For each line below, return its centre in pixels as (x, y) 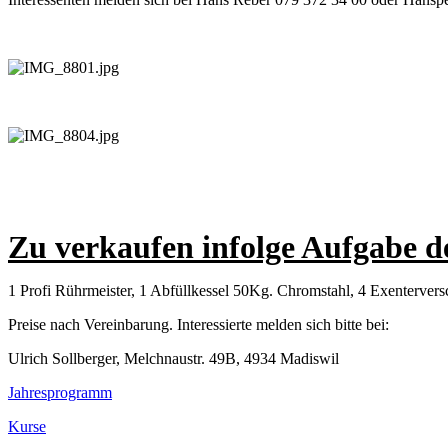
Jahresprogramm (60, 392)
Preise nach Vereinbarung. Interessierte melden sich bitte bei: (198, 324)
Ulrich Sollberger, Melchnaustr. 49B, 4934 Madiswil (173, 358)
